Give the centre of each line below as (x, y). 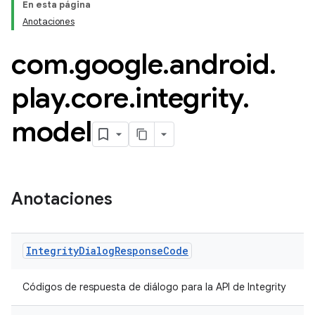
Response (139, 251)
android (219, 64)
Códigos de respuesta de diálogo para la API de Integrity (154, 287)
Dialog (97, 251)
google (118, 64)
